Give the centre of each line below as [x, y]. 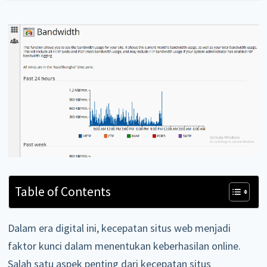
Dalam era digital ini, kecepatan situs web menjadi [119, 228]
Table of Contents [63, 191]
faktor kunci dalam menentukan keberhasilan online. [125, 246]
